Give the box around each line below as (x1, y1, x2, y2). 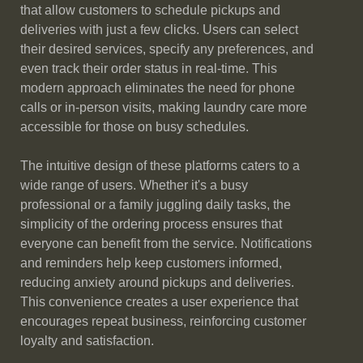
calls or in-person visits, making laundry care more (20, 100, 307, 114)
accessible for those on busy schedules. (20, 120, 249, 134)
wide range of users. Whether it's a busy (20, 178, 248, 192)
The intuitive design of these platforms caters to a (20, 159, 300, 173)
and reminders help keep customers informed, (20, 256, 282, 270)
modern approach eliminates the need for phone (20, 81, 295, 95)
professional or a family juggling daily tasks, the (20, 198, 291, 211)
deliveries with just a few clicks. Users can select (20, 23, 298, 36)
